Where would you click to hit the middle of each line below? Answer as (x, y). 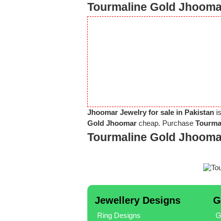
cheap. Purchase (166, 123)
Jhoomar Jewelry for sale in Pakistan (151, 112)
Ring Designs (119, 215)
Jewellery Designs (137, 200)
